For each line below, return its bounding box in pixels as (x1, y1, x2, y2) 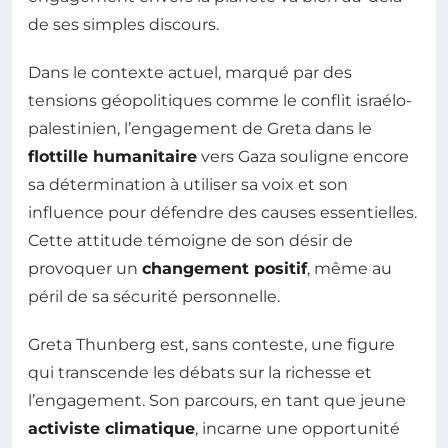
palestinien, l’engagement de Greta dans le (28, 119, 372, 139)
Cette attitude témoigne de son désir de (28, 231, 353, 251)
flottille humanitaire (28, 147, 197, 167)
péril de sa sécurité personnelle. (28, 287, 280, 307)
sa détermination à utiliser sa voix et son (28, 175, 348, 195)
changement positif (142, 259, 307, 279)
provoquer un (28, 259, 142, 279)
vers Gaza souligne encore (197, 147, 409, 167)
